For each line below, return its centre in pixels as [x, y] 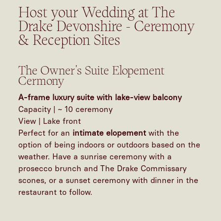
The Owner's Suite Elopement [92, 70]
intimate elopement [108, 133]
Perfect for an [44, 133]
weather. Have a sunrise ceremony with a [95, 156]
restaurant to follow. [55, 192]
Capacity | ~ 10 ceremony [66, 109]
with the [163, 133]
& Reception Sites [70, 40]
